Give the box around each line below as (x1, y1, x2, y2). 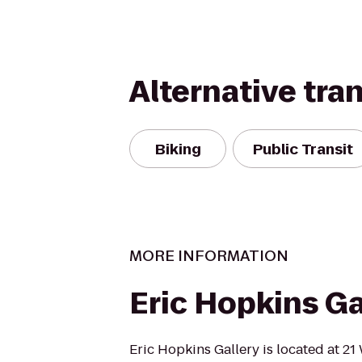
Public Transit (253, 138, 353, 159)
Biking (154, 138, 201, 159)
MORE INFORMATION (129, 246, 288, 266)
